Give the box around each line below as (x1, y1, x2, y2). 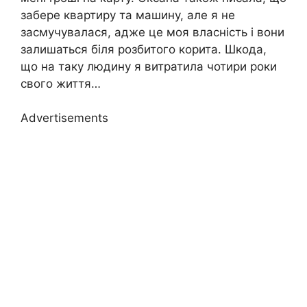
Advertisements (21, 111, 108, 125)
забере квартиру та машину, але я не (21, 8, 235, 22)
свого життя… (21, 76, 101, 90)
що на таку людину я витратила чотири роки (21, 59, 277, 73)
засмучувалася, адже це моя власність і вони (21, 25, 284, 39)
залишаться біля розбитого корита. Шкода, (21, 42, 267, 56)
